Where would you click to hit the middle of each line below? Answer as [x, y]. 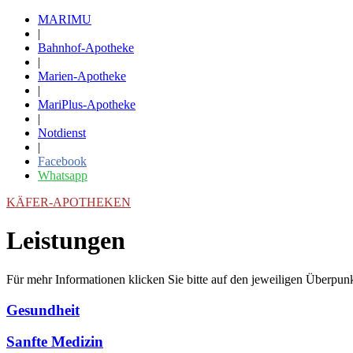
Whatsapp [63, 175]
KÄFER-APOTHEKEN [69, 202]
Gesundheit [43, 310]
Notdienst [62, 133]
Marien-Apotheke [82, 76]
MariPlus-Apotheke [87, 104]
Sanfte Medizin [55, 342]
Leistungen [66, 241]
